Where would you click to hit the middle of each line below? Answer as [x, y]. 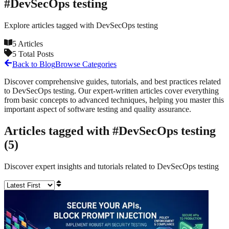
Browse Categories [86, 64]
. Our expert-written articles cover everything [146, 90]
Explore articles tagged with [50, 25]
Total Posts [35, 54]
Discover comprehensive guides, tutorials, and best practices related [112, 81]
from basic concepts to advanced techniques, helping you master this [114, 100]
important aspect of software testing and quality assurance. [98, 109]
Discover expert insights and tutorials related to [81, 166]
